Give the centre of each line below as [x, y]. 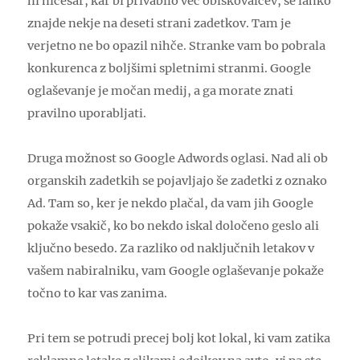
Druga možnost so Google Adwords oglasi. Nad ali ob [178, 158]
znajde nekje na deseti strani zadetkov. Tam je [160, 23]
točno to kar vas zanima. [98, 293]
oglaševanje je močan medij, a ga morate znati [161, 91]
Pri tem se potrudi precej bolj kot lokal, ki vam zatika [179, 338]
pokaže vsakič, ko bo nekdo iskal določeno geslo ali [174, 226]
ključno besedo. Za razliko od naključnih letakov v [171, 248]
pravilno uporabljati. [87, 113]
